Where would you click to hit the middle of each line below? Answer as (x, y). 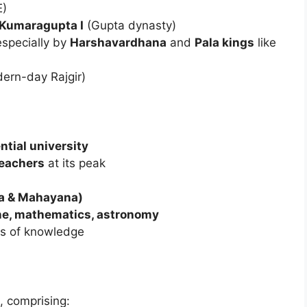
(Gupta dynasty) (130, 25)
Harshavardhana (118, 42)
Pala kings (224, 42)
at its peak (75, 163)
